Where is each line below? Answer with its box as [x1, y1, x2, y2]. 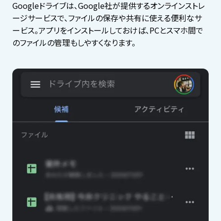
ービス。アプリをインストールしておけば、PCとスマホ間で [12, 24, 203, 36]
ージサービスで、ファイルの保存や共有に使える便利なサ [12, 11, 202, 24]
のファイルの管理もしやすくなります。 [12, 36, 136, 48]
